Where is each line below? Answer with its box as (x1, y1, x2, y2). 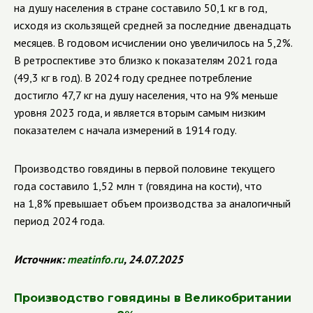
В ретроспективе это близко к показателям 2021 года (14, 53, 277, 67)
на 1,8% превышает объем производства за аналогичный (14, 196, 291, 210)
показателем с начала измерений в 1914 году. (14, 123, 237, 137)
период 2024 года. (14, 214, 105, 228)
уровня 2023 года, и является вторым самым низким (14, 105, 265, 119)
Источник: (14, 252, 67, 266)
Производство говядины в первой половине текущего (14, 161, 275, 175)
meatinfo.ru (67, 252, 124, 266)
